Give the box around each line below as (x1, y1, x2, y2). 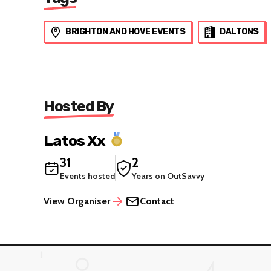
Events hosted (60, 171, 115, 181)
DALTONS (220, 26, 259, 37)
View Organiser (44, 195, 110, 207)
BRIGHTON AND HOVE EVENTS (65, 26, 185, 37)
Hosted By (44, 97, 114, 115)
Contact (140, 195, 174, 207)
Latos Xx (44, 131, 105, 149)
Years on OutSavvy (132, 171, 204, 181)
